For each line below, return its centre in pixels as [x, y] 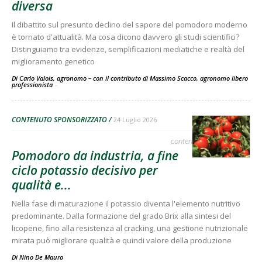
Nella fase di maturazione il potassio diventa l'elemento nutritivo [126, 204]
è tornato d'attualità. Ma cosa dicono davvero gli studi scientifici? [125, 37]
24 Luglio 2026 [135, 120]
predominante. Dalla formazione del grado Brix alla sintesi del [121, 216]
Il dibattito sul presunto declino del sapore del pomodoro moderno [130, 25]
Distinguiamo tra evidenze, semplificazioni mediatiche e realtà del [128, 49]
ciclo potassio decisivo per [85, 170]
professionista [33, 85]
